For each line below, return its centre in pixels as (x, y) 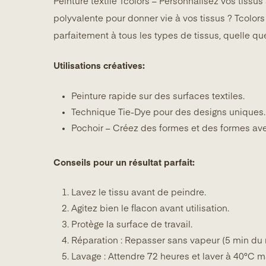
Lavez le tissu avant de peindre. (139, 193)
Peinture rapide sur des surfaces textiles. (158, 96)
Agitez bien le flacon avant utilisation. (150, 209)
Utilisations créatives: (99, 66)
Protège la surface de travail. (132, 225)
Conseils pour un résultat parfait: (124, 163)
